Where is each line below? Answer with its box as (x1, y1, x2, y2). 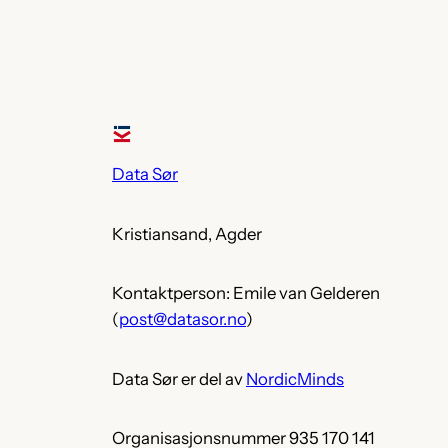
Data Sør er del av (112, 368, 246, 389)
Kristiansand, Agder (112, 223, 262, 244)
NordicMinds (246, 368, 344, 389)
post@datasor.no (119, 309, 246, 330)
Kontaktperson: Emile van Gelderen (112, 283, 380, 304)
